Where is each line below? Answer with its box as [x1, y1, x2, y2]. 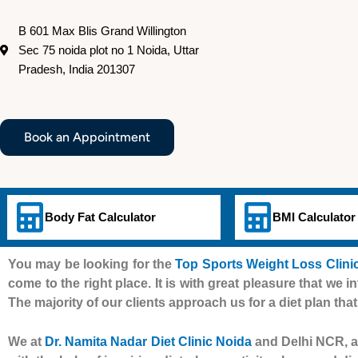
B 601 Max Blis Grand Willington [18, 23, 186, 38]
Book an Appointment [24, 129, 150, 145]
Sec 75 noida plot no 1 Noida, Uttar [18, 42, 199, 57]
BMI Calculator [272, 209, 356, 224]
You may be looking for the [8, 257, 176, 271]
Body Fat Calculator [45, 209, 156, 224]
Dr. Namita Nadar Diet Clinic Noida [45, 335, 252, 349]
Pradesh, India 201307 [18, 62, 135, 76]
